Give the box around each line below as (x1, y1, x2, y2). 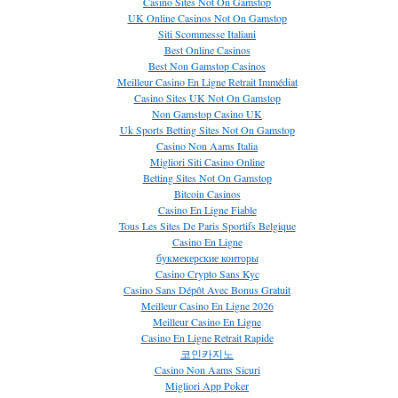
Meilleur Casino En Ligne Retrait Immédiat (116, 75, 298, 89)
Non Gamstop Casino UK (152, 107, 262, 121)
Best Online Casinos (163, 43, 251, 57)
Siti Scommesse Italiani (158, 27, 256, 41)
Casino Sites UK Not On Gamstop (133, 91, 281, 105)
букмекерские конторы (155, 251, 259, 265)
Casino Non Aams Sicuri (154, 362, 260, 377)
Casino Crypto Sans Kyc (155, 267, 259, 281)
